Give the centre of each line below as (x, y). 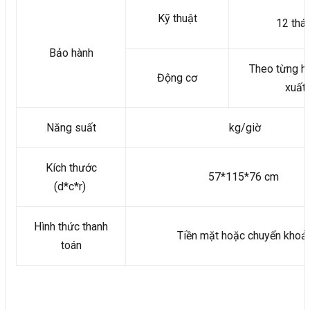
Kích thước (71, 168)
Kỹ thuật (177, 19)
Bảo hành (71, 53)
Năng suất (71, 128)
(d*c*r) (71, 187)
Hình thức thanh (71, 227)
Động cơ (177, 78)
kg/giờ (244, 128)
